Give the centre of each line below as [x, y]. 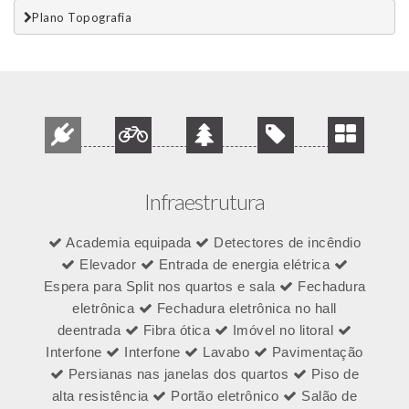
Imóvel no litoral [283, 330]
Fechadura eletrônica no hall [245, 309]
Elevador [108, 265]
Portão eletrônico [225, 396]
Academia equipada [129, 243]
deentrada [91, 330]
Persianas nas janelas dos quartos [178, 374]
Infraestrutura [204, 202]
